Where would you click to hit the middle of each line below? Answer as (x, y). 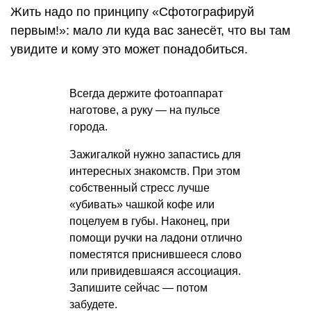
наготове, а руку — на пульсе (145, 110)
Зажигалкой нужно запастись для (155, 154)
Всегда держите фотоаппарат (146, 93)
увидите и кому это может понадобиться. (129, 49)
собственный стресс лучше (140, 187)
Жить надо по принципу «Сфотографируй (132, 11)
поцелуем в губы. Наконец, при (150, 221)
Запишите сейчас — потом (138, 287)
